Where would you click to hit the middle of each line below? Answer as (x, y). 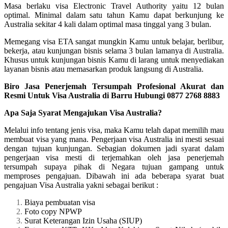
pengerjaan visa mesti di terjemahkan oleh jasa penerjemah (114, 157)
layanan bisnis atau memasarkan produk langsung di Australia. (104, 69)
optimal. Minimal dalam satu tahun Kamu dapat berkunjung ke (114, 15)
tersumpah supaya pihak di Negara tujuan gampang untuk (114, 166)
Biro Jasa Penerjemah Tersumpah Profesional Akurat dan (114, 86)
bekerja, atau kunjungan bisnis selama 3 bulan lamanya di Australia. (114, 50)
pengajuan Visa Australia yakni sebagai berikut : (81, 185)
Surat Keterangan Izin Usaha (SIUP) (83, 220)
